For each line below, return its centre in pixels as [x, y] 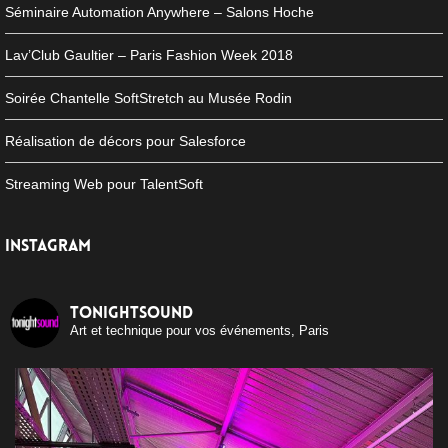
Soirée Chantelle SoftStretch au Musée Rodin [148, 98]
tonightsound [131, 313]
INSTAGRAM [48, 246]
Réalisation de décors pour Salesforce [125, 141]
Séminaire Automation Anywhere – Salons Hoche [159, 12]
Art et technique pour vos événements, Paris [199, 331]
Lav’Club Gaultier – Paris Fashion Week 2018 [149, 55]
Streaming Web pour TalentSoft [104, 184]
